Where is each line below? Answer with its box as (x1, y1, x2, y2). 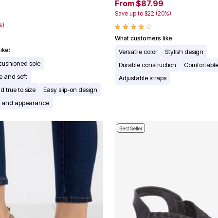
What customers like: (115, 35, 174, 42)
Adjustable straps (119, 74, 166, 82)
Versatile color (119, 48, 157, 56)
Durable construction (119, 61, 176, 69)
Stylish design (165, 48, 203, 56)
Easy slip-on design (43, 86, 97, 94)
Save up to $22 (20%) (115, 10, 171, 18)
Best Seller (119, 126, 143, 132)
